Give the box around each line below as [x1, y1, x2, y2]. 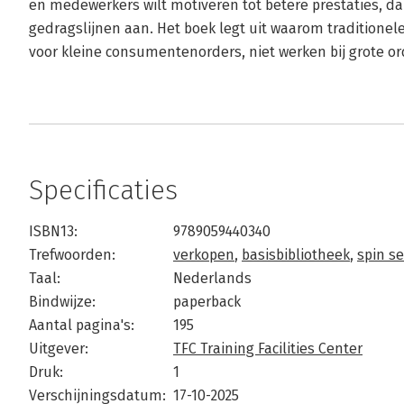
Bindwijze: [29, 293, 96, 310]
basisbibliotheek [242, 246, 350, 263]
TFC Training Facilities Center [173, 340, 363, 357]
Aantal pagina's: [29, 317, 134, 334]
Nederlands [173, 270, 252, 287]
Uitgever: [29, 340, 88, 357]
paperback [173, 293, 241, 310]
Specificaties [29, 174, 178, 207]
